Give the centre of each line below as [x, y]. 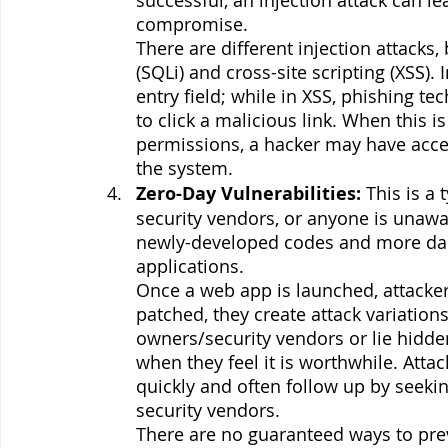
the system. [187, 167]
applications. [192, 265]
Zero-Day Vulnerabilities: [248, 193]
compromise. [192, 23]
